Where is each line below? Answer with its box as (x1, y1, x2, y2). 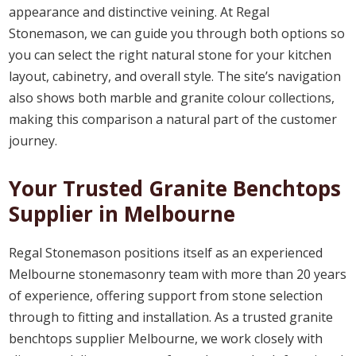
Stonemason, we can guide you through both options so (9, 24, 346, 42)
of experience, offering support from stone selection (9, 286, 323, 304)
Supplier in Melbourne (9, 199, 236, 228)
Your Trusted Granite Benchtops (9, 173, 342, 203)
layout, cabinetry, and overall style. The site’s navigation (9, 67, 342, 85)
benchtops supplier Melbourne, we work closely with (9, 329, 323, 347)
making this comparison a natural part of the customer (9, 110, 338, 128)
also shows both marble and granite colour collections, (9, 88, 335, 106)
